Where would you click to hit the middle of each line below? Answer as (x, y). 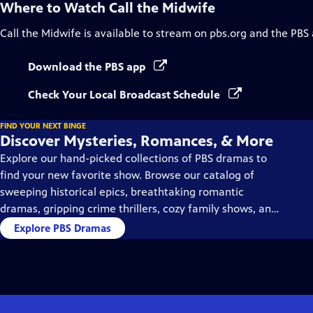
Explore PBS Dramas (63, 228)
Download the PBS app (88, 67)
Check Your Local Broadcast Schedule (125, 95)
